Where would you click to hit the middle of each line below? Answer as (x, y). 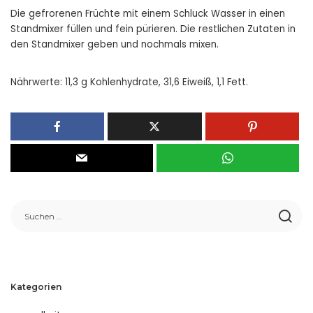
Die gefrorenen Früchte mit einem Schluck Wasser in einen (148, 14)
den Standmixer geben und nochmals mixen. (115, 44)
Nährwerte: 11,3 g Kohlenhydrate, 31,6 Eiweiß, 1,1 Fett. (129, 82)
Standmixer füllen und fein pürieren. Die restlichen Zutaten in (153, 29)
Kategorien (36, 287)
